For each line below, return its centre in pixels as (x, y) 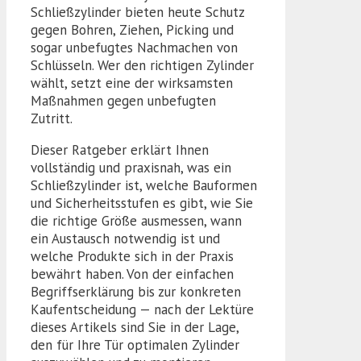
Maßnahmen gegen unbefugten (123, 100)
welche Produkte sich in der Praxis (132, 256)
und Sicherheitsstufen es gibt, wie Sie (142, 203)
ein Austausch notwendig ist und (125, 238)
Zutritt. (52, 118)
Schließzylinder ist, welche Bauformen (144, 185)
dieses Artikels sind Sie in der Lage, (135, 327)
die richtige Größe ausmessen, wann (136, 220)
